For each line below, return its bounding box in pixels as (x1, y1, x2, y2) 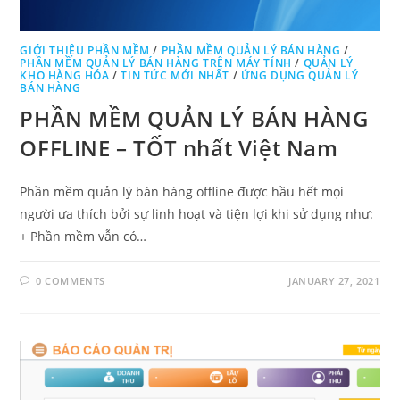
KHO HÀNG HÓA (20, 67, 110, 83)
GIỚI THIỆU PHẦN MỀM (20, 42, 150, 58)
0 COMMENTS (36, 273, 106, 287)
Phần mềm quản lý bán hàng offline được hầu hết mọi (20, 182, 345, 200)
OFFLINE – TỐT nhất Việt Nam (20, 132, 338, 162)
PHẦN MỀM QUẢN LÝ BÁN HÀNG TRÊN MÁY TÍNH (20, 54, 292, 71)
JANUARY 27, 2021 (287, 273, 380, 287)
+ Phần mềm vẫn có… (20, 227, 147, 245)
